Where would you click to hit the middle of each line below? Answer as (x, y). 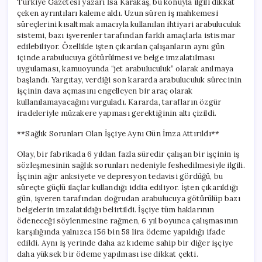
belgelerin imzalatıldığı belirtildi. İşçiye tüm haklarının (116, 209)
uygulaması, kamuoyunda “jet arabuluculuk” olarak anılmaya (125, 68)
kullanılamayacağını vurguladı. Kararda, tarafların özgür (119, 102)
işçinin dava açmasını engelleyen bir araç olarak (105, 91)
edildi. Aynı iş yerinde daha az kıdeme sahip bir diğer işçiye (125, 243)
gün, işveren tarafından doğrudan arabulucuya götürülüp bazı (129, 198)
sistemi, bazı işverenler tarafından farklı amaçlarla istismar (126, 35)
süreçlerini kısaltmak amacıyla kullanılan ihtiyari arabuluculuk (129, 24)
